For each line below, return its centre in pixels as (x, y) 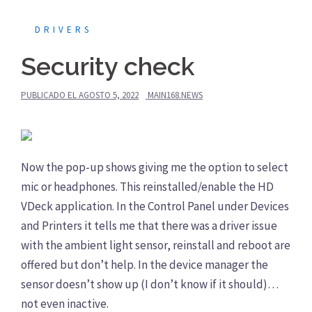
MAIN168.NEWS (175, 95)
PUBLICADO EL (50, 95)
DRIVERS (63, 29)
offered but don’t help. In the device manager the (145, 264)
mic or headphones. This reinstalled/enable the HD (147, 186)
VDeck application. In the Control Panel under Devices (155, 206)
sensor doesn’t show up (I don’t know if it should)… (150, 284)
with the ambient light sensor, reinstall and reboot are (156, 245)
